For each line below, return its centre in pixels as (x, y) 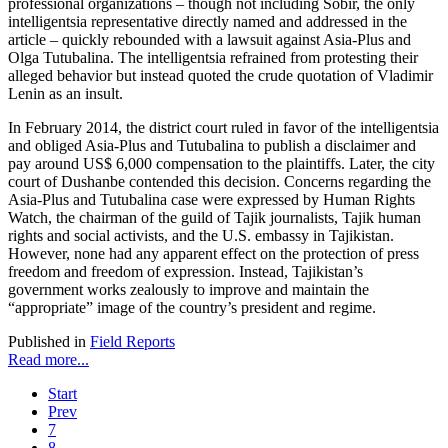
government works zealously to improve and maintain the (188, 290)
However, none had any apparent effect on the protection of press (213, 254)
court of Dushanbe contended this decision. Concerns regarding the (219, 182)
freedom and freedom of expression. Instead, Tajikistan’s (185, 272)
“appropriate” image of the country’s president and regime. (192, 308)
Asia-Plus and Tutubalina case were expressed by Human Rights (211, 200)
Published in (47, 342)
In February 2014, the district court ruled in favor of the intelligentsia (223, 128)
